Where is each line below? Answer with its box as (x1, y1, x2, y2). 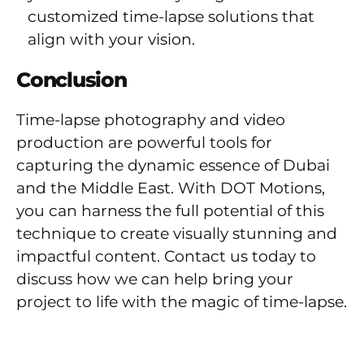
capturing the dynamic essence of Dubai (16, 156, 330, 175)
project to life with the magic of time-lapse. (16, 292, 347, 312)
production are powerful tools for (16, 133, 272, 153)
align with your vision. (28, 30, 195, 50)
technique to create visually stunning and (16, 224, 337, 244)
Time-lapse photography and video (16, 110, 285, 130)
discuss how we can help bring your (16, 270, 293, 289)
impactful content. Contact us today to (16, 247, 316, 266)
